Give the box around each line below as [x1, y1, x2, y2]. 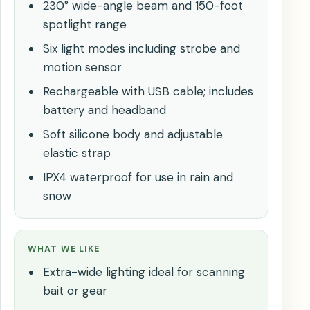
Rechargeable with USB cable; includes [42, 84, 253, 100]
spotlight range [42, 17, 127, 33]
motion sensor [42, 60, 122, 75]
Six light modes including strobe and [42, 41, 240, 57]
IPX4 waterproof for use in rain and [42, 170, 233, 185]
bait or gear [42, 283, 107, 299]
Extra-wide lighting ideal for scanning [42, 264, 245, 280]
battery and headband [42, 102, 166, 118]
